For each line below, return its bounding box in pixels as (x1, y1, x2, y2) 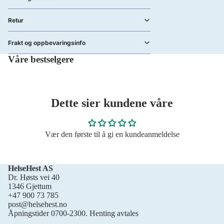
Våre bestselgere (8, 54, 73, 64)
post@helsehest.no (8, 200, 67, 208)
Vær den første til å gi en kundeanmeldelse (44, 130, 179, 138)
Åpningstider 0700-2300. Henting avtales (8, 209, 138, 217)
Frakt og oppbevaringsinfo (8, 38, 85, 46)
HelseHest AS (8, 164, 53, 172)
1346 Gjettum (8, 182, 51, 190)
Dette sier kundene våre (51, 96, 173, 109)
